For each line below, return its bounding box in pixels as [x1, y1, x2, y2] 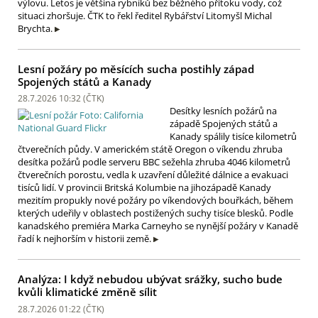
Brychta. [18, 21, 53, 35]
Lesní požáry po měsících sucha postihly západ [18, 61, 254, 76]
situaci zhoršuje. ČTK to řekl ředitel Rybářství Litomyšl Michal [18, 9, 272, 22]
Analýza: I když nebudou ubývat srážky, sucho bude [18, 272, 283, 287]
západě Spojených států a [170, 117, 278, 131]
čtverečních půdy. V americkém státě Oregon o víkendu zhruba [18, 143, 283, 156]
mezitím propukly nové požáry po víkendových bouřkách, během [18, 194, 293, 207]
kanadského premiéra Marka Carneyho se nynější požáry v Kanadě [18, 219, 298, 233]
